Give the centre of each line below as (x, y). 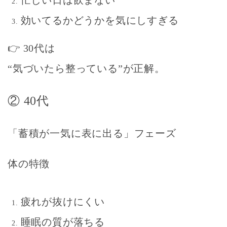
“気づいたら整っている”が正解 (81, 68)
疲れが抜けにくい (63, 201)
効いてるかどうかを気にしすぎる (100, 20)
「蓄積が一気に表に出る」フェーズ (92, 133)
